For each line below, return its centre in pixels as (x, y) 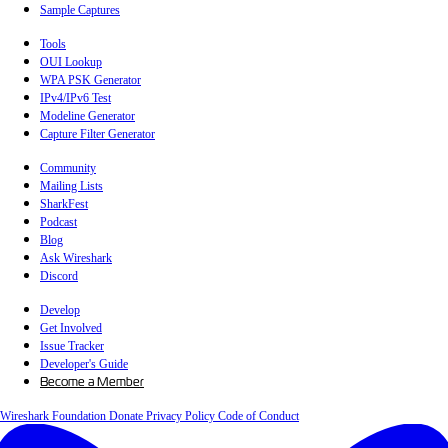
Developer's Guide (84, 364)
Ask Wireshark (76, 258)
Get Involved (71, 328)
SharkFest (64, 204)
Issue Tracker (72, 346)
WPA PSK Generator (90, 80)
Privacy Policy (182, 416)
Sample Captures (80, 10)
